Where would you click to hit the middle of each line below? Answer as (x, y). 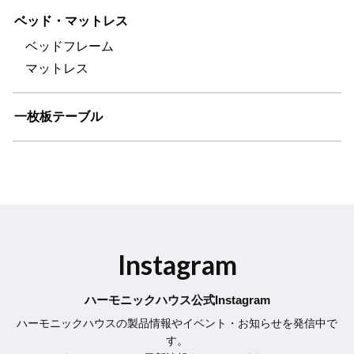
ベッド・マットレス (71, 21)
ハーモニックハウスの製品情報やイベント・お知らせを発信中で (177, 324)
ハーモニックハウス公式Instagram (177, 299)
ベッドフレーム (70, 46)
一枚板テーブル (58, 116)
